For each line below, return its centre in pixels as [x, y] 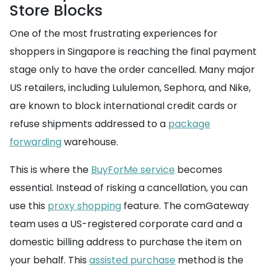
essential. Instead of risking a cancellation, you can [129, 188]
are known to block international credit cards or [124, 106]
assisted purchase [132, 260]
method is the [209, 260]
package [189, 124]
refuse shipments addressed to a [89, 124]
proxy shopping [84, 206]
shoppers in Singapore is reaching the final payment [133, 52]
